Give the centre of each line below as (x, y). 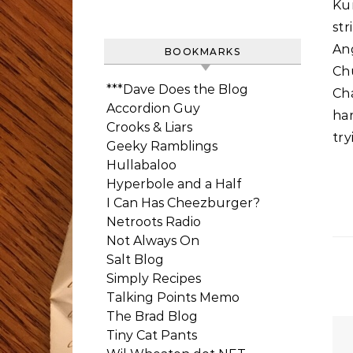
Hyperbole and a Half (174, 184)
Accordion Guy (153, 108)
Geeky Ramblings (162, 146)
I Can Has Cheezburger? (183, 203)
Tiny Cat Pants (152, 335)
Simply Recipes (154, 279)
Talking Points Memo (173, 297)
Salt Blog (135, 260)
